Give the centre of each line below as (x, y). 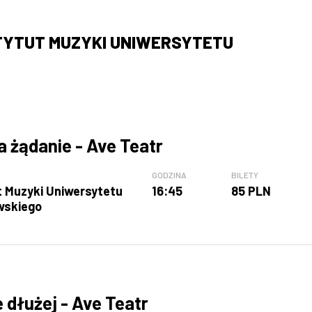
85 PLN (251, 191)
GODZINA (169, 175)
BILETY (244, 175)
